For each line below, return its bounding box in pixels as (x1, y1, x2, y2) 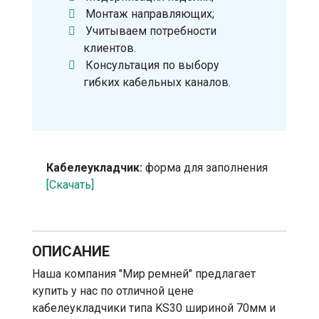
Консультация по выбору (85, 58, 220, 72)
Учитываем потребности (85, 23, 217, 38)
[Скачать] (46, 177, 94, 192)
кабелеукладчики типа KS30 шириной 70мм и (32, 300, 276, 315)
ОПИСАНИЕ (32, 242, 110, 260)
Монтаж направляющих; (85, 6, 215, 21)
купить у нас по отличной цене (32, 283, 194, 298)
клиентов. (83, 41, 136, 55)
